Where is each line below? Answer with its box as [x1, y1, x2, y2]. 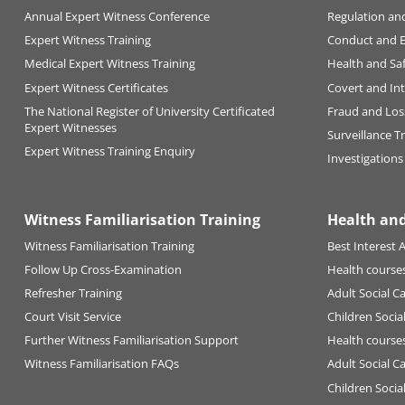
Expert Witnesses [24, 118, 117, 136]
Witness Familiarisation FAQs [24, 355, 179, 372]
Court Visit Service [24, 308, 121, 325]
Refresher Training [24, 285, 122, 302]
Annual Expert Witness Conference [24, 8, 210, 25]
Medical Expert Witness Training [24, 55, 195, 72]
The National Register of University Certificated [24, 102, 275, 119]
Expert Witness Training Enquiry [24, 142, 195, 159]
